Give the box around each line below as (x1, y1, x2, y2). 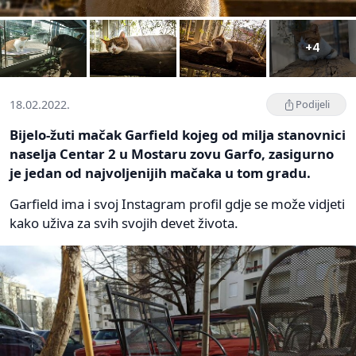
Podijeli (296, 97, 330, 112)
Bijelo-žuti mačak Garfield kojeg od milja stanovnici (10, 126, 346, 145)
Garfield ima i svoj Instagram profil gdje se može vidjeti (10, 195, 345, 214)
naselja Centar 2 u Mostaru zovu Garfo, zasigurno (10, 145, 334, 164)
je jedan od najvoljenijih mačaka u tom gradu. (10, 164, 311, 183)
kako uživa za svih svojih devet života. (10, 214, 238, 233)
